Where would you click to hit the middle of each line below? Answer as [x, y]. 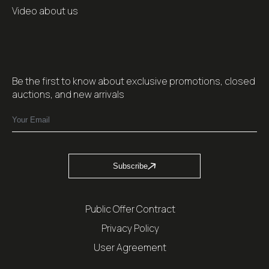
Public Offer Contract [130, 209]
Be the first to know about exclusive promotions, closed [134, 81]
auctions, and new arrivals [68, 94]
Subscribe [130, 166]
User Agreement [130, 247]
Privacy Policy [130, 228]
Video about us [45, 11]
